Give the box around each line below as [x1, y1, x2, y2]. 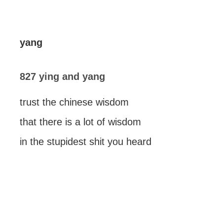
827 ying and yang [20, 71, 105, 82]
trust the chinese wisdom [20, 97, 129, 108]
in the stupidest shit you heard [20, 136, 151, 147]
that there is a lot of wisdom [20, 116, 141, 127]
